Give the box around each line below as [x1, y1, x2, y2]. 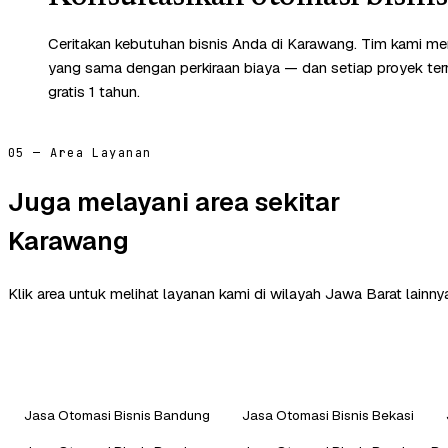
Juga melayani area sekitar [8, 185, 340, 220]
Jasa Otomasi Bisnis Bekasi [242, 405, 414, 424]
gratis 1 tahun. [48, 81, 140, 101]
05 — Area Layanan [8, 144, 152, 161]
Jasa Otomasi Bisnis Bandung [24, 405, 210, 424]
